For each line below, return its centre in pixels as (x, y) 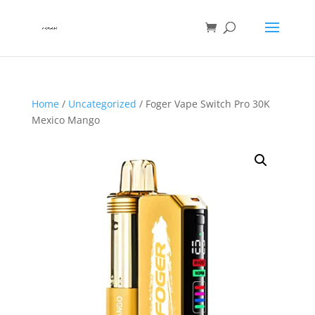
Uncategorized (102, 104)
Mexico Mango (65, 120)
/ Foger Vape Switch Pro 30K (203, 104)
